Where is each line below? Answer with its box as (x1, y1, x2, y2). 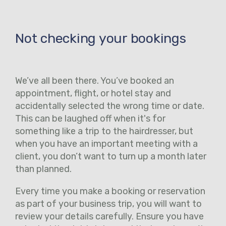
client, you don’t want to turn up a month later (15, 150, 206, 162)
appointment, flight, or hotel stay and (15, 87, 171, 99)
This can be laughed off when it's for (15, 112, 165, 124)
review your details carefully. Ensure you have (15, 210, 204, 222)
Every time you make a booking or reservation (15, 185, 205, 197)
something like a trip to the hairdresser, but (15, 125, 193, 137)
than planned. (15, 163, 74, 175)
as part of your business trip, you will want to (15, 198, 202, 209)
